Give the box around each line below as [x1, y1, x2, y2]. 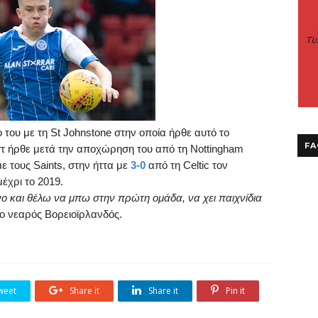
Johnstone [63, 126, 111, 138]
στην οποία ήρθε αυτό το [114, 126, 229, 138]
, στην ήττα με [62, 159, 131, 171]
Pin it [224, 285, 245, 297]
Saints [33, 159, 62, 171]
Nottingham [190, 143, 243, 155]
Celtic [183, 159, 209, 171]
